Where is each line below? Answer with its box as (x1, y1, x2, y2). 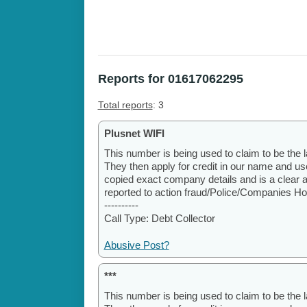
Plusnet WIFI (103, 127, 164, 140)
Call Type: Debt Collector (103, 212, 215, 225)
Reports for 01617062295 (97, 72, 243, 86)
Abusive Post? (103, 239, 169, 251)
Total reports (97, 100, 153, 111)
